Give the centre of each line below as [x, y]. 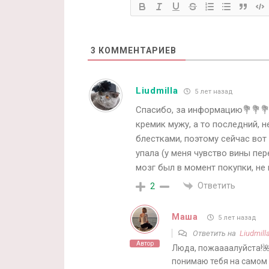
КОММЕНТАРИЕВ [136, 50]
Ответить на [215, 234]
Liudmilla [157, 91]
